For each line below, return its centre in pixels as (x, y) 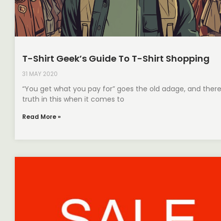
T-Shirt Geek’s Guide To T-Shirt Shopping (116, 58)
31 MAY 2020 (40, 74)
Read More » (41, 116)
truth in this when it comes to (73, 99)
